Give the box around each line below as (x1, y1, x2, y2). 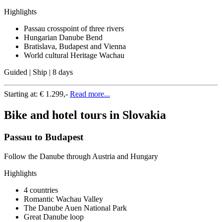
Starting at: (4, 90, 40, 99)
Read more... (70, 90, 110, 99)
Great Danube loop (24, 212, 84, 221)
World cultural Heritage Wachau (24, 51, 124, 60)
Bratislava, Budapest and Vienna (24, 42, 126, 51)
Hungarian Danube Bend (24, 33, 103, 42)
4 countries (24, 185, 58, 194)
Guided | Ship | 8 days (4, 68, 73, 77)
